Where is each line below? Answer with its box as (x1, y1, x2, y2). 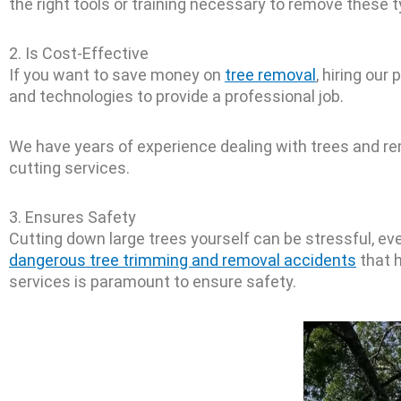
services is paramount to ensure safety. (9, 272, 296, 291)
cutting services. (9, 158, 130, 177)
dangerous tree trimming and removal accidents (9, 251, 356, 269)
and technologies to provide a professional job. (9, 87, 344, 106)
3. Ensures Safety (9, 208, 136, 226)
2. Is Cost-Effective (9, 44, 149, 63)
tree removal (225, 65, 316, 84)
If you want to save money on (9, 65, 225, 84)
